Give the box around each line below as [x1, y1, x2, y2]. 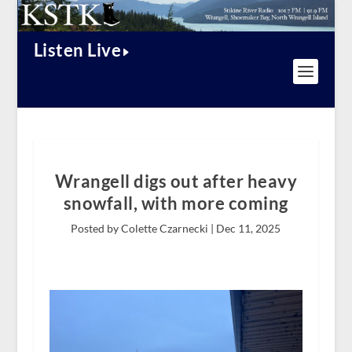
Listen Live [33, 39, 122, 61]
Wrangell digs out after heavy [54, 170, 298, 192]
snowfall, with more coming [63, 192, 288, 214]
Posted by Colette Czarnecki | [71, 222, 217, 236]
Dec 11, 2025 [216, 222, 281, 236]
